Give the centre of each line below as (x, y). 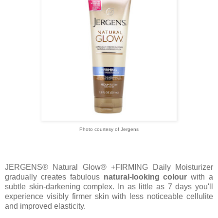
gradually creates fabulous (54, 177)
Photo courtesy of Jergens (109, 129)
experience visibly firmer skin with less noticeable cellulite (109, 197)
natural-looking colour (145, 177)
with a (200, 177)
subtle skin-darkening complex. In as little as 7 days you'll (109, 187)
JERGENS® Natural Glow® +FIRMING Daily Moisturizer (109, 167)
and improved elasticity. (45, 206)
